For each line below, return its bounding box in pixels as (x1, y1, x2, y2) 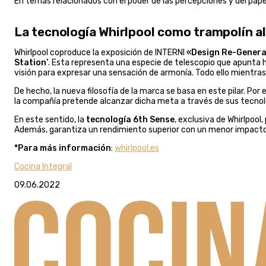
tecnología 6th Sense (86, 114, 175, 125)
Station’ (14, 57, 48, 68)
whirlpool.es (115, 142, 159, 153)
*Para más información (14, 142, 111, 153)
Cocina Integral (14, 161, 72, 172)
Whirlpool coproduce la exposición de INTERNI (14, 47, 185, 58)
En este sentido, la (14, 114, 86, 125)
